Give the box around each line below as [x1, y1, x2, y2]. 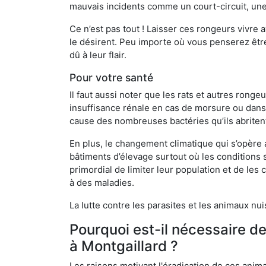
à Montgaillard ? [69, 237, 178, 255]
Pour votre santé [69, 71, 153, 84]
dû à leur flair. [69, 49, 126, 61]
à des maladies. [69, 176, 134, 188]
